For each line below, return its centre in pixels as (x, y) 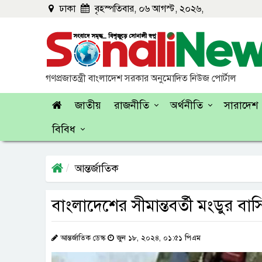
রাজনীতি (132, 105)
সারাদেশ (241, 105)
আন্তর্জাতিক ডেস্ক (83, 238)
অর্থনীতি (187, 105)
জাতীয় (88, 105)
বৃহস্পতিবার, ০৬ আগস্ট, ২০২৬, (148, 9)
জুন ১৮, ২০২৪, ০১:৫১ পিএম (157, 238)
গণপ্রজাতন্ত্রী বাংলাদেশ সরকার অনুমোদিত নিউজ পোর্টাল (141, 78)
